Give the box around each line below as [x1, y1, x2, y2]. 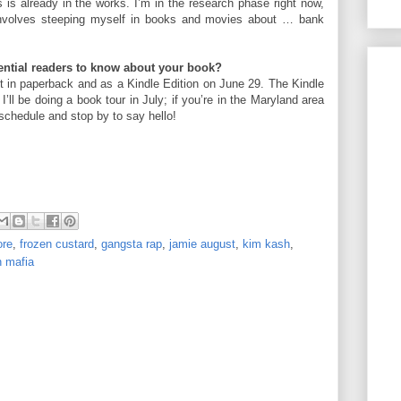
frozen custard [20, 237, 94, 252]
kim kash [243, 237, 290, 252]
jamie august [169, 237, 235, 252]
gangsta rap [101, 237, 162, 252]
